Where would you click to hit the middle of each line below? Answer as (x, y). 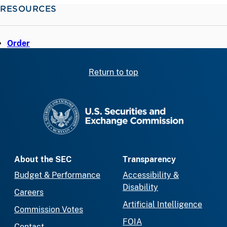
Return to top (113, 72)
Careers (29, 192)
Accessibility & (151, 175)
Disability (140, 187)
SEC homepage (142, 104)
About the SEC (43, 159)
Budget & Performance (57, 175)
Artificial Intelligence (162, 204)
